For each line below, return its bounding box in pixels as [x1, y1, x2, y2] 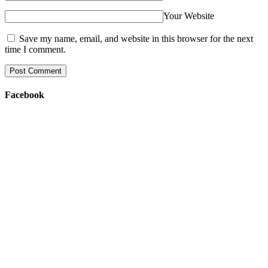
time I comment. [5, 44, 66, 54]
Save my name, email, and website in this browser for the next [19, 33, 253, 44]
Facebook [5, 89, 44, 100]
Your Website [163, 10, 214, 21]
